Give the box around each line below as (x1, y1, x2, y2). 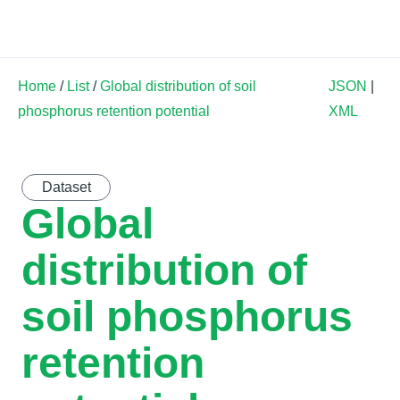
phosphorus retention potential (18, 104, 210, 119)
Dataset (41, 179, 91, 195)
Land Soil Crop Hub (210, 17, 365, 37)
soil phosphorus (21, 293, 353, 340)
